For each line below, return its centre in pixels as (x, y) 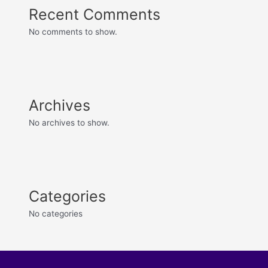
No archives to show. (69, 122)
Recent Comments (95, 14)
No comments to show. (73, 31)
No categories (56, 213)
